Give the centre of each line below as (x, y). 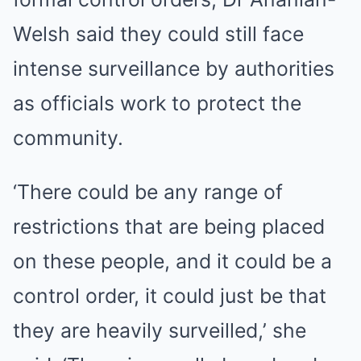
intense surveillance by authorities (174, 68)
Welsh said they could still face (158, 34)
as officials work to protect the (157, 103)
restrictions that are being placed (169, 226)
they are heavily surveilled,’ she (160, 330)
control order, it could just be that (170, 296)
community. (68, 138)
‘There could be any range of (148, 192)
